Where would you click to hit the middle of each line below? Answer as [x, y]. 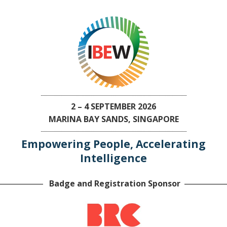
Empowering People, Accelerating [113, 144]
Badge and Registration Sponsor [113, 183]
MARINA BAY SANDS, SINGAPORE [113, 119]
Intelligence [113, 158]
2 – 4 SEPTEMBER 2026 [113, 106]
